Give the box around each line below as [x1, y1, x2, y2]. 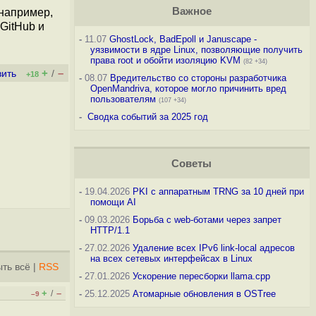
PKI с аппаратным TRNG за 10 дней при [132, 186, 304, 197]
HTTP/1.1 [90, 225, 130, 236]
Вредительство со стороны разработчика [109, 73, 286, 83]
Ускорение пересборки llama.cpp [132, 271, 270, 281]
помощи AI [90, 197, 136, 207]
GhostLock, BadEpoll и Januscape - [109, 34, 257, 44]
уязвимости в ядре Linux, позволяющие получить [90, 44, 303, 55]
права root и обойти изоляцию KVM [90, 55, 241, 66]
